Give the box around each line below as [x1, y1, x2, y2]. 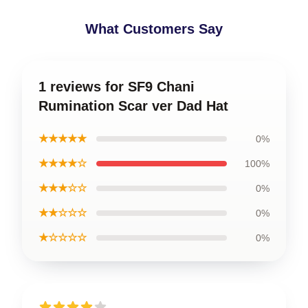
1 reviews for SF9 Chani [38, 78, 195, 94]
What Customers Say [85, 21, 223, 36]
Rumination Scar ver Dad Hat [38, 98, 228, 113]
